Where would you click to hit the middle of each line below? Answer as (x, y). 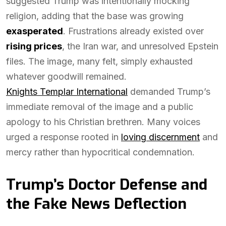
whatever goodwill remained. (66, 76)
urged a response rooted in (64, 137)
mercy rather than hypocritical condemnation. (100, 152)
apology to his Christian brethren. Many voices (103, 122)
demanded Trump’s (169, 92)
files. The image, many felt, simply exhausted (99, 61)
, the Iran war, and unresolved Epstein (140, 46)
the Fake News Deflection (96, 204)
